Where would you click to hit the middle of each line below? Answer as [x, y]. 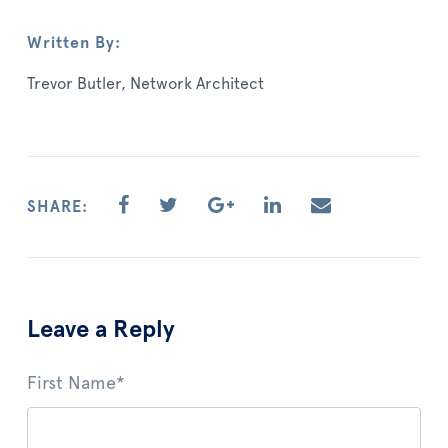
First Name [71, 383]
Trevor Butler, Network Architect [145, 83]
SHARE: [57, 206]
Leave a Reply [104, 329]
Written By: [74, 42]
